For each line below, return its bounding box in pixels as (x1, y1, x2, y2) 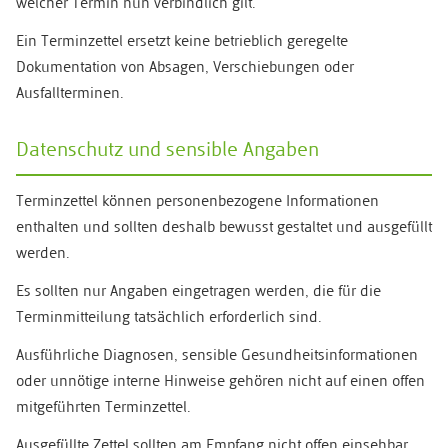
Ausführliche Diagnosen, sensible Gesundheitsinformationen (16, 349, 418, 365)
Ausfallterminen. (16, 87, 124, 103)
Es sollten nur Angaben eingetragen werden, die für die (16, 285, 381, 301)
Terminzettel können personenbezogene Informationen (16, 195, 379, 211)
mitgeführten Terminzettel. (16, 401, 191, 417)
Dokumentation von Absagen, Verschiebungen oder (16, 61, 354, 77)
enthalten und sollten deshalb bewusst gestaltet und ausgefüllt (16, 221, 432, 237)
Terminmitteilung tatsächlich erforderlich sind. (16, 311, 322, 327)
